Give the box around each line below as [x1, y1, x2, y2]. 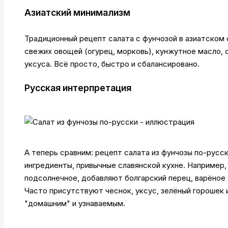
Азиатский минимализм [24, 7, 130, 18]
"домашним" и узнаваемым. [24, 198, 125, 208]
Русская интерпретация [24, 82, 131, 94]
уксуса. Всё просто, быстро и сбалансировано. [24, 59, 199, 69]
